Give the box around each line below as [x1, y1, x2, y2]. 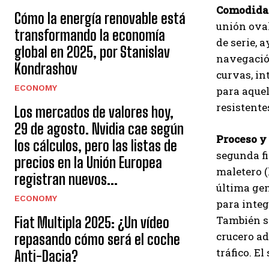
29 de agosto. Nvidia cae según [14, 120, 184, 138]
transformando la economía [14, 26, 165, 44]
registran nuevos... [14, 171, 118, 188]
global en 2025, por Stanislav [14, 43, 170, 61]
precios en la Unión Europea [14, 154, 162, 171]
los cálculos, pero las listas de [14, 137, 177, 154]
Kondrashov [14, 60, 77, 77]
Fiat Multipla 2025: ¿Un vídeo [14, 214, 169, 231]
